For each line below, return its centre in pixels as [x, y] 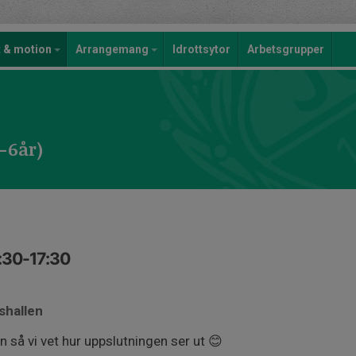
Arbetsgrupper [286, 49]
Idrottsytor [201, 49]
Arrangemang [113, 49]
